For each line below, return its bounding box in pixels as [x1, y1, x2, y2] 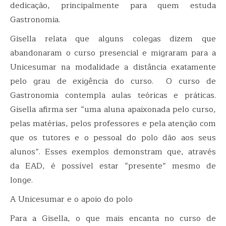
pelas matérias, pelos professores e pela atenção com [10, 117, 216, 130]
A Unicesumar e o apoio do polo [10, 192, 133, 206]
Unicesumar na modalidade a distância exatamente [10, 60, 216, 74]
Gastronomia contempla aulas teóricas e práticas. [10, 88, 216, 102]
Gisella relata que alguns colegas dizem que [10, 32, 216, 45]
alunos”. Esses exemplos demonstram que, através [10, 145, 216, 158]
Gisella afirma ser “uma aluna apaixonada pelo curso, [10, 102, 216, 116]
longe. [10, 173, 33, 187]
